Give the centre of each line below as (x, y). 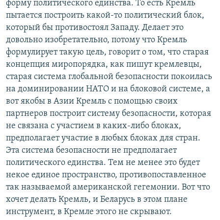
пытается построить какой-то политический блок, (105, 15)
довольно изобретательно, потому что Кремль (96, 40)
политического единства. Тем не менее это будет (103, 163)
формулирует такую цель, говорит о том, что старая (107, 52)
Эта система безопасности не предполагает (91, 151)
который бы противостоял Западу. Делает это (95, 28)
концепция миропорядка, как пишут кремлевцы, (104, 65)
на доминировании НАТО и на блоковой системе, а (108, 89)
